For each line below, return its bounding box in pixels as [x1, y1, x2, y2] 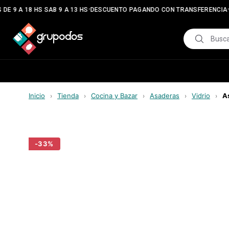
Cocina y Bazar [91, 91, 138, 100]
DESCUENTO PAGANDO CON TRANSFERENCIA [85, 6, 223, 13]
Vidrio [192, 91, 210, 100]
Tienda [57, 91, 79, 100]
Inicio [29, 91, 45, 100]
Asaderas [150, 91, 179, 100]
